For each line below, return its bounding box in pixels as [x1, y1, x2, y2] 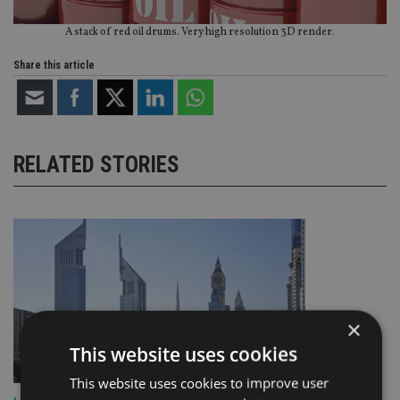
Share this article [13, 58, 95, 71]
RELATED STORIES [13, 152, 179, 179]
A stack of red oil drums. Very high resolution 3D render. [65, 24, 335, 39]
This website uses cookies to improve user [69, 373, 329, 391]
